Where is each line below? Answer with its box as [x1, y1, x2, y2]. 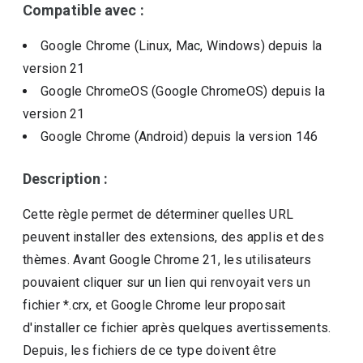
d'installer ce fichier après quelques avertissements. [23, 320, 331, 335]
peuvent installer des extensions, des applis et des [23, 229, 324, 245]
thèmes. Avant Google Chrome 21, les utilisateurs [23, 252, 312, 267]
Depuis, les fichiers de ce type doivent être [23, 343, 277, 358]
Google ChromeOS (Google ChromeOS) [41, 83, 271, 99]
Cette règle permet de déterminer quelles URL [23, 207, 294, 222]
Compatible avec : [23, 2, 144, 19]
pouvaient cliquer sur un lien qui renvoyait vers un [23, 275, 310, 290]
